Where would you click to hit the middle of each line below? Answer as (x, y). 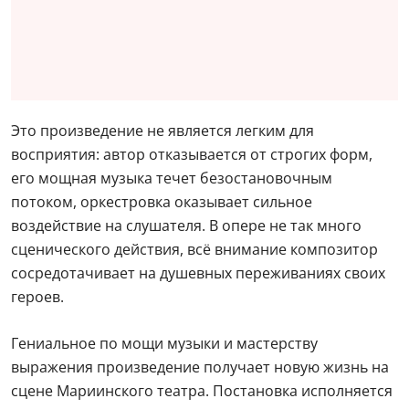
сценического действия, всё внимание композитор (194, 249)
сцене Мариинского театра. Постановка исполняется (202, 391)
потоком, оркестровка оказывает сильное (162, 202)
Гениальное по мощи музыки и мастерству (164, 343)
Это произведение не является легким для (163, 131)
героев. (37, 297)
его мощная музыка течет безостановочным (172, 178)
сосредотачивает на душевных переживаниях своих (198, 273)
